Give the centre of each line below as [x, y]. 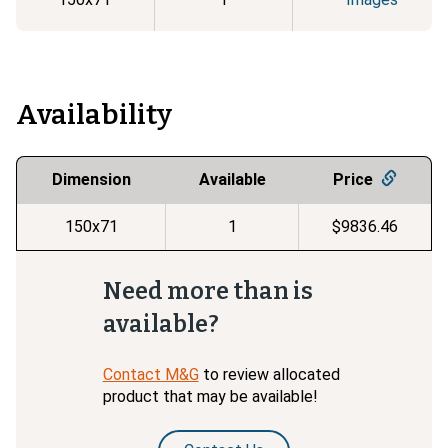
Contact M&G [150, 374]
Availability [94, 114]
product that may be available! [210, 396]
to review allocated [271, 374]
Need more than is [207, 291]
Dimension [91, 180]
